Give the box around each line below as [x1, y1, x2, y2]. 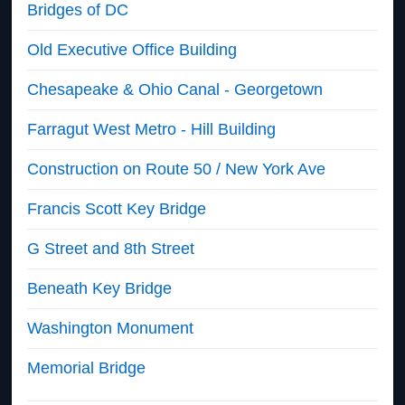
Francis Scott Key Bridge [27, 199, 207, 218]
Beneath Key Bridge [27, 278, 173, 297]
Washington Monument [27, 318, 194, 337]
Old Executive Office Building [27, 40, 238, 59]
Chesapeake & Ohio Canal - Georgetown [27, 80, 324, 99]
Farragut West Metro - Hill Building [27, 119, 277, 138]
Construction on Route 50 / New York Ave [27, 159, 326, 178]
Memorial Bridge [27, 358, 146, 377]
